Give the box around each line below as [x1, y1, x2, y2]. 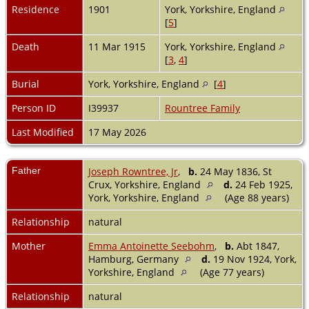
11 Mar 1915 [88, 39, 148, 53]
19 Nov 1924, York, [210, 252, 297, 266]
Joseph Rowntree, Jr [88, 164, 178, 178]
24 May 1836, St [197, 164, 272, 178]
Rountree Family [165, 101, 240, 114]
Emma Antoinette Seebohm [88, 239, 215, 252]
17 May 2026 [88, 125, 149, 139]
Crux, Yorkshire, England [88, 177, 203, 191]
